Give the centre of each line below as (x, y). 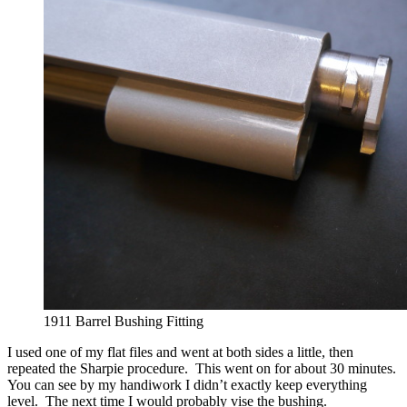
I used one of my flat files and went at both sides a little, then (180, 352)
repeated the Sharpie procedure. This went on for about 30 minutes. (203, 369)
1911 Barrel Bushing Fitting (124, 322)
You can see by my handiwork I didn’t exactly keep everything (187, 385)
